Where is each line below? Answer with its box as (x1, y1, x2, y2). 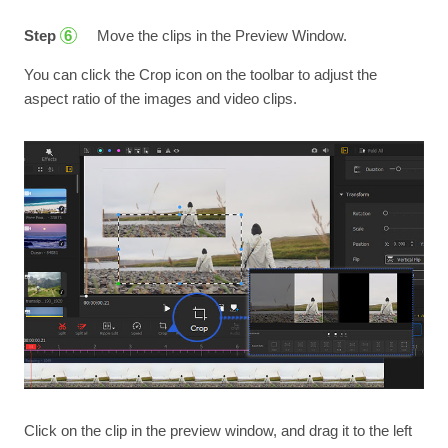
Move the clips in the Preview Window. (92, 26, 347, 44)
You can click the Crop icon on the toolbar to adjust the (23, 65, 377, 83)
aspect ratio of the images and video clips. (23, 89, 297, 107)
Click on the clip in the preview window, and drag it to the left (23, 421, 412, 439)
